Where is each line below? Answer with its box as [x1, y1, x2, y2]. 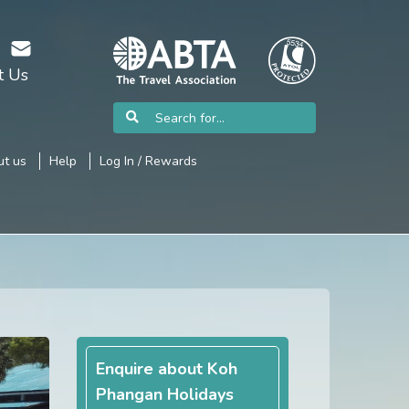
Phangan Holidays [95, 383, 234, 405]
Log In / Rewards [99, 152, 197, 170]
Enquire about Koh [95, 358, 237, 380]
